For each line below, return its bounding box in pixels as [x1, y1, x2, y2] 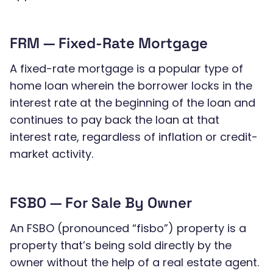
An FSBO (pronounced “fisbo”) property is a [10, 221, 246, 236]
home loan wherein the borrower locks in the [10, 78, 252, 93]
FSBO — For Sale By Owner [10, 193, 192, 212]
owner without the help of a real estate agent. [10, 255, 259, 270]
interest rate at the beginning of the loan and [10, 95, 255, 110]
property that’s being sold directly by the [10, 238, 232, 253]
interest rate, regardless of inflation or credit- [10, 129, 258, 144]
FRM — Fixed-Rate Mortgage [10, 34, 208, 52]
